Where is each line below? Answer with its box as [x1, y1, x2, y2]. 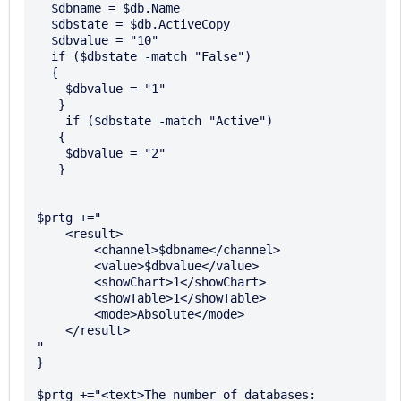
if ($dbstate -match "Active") [37, 114, 65, 129]
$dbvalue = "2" [37, 146, 65, 161]
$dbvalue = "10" [37, 33, 51, 48]
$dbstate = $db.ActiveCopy [37, 17, 51, 32]
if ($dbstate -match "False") [37, 49, 51, 64]
